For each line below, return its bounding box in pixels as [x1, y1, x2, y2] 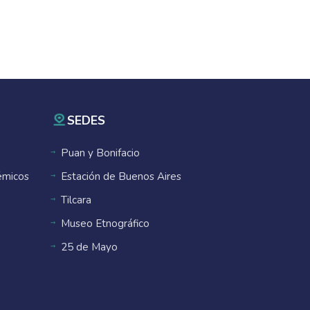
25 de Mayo [61, 240, 118, 254]
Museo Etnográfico [61, 217, 149, 230]
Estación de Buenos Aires [61, 170, 181, 183]
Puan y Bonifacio [61, 146, 140, 160]
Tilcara [61, 193, 91, 207]
